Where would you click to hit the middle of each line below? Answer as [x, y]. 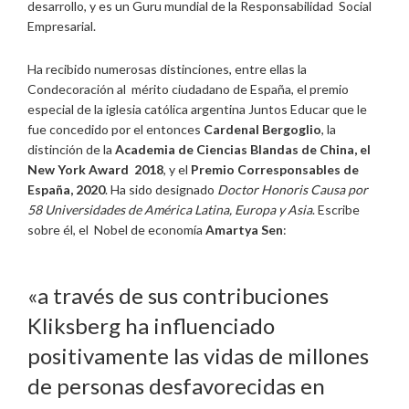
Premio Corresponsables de [273, 169]
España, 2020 [66, 189]
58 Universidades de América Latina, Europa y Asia [170, 209]
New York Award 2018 [95, 169]
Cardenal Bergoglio [262, 129]
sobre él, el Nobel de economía [115, 229]
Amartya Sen [243, 229]
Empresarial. [63, 26]
